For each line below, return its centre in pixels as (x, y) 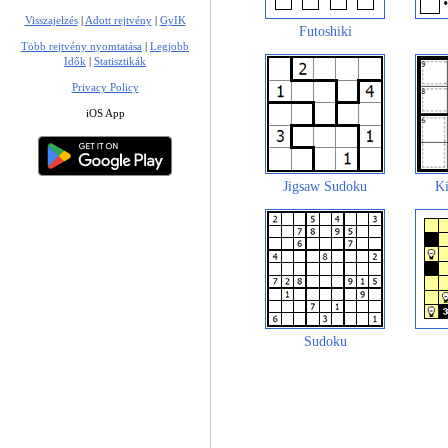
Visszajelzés (51, 19)
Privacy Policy (105, 86)
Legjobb (169, 45)
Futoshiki (325, 31)
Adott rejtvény (118, 19)
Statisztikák (120, 60)
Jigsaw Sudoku (325, 186)
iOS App (105, 112)
